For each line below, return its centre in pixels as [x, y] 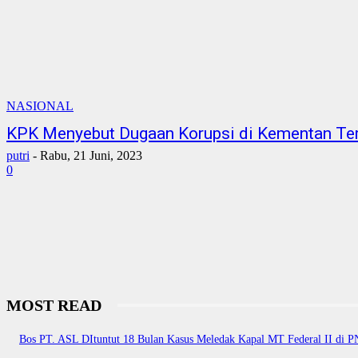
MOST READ [54, 306]
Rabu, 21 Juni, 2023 [91, 156]
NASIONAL [40, 106]
